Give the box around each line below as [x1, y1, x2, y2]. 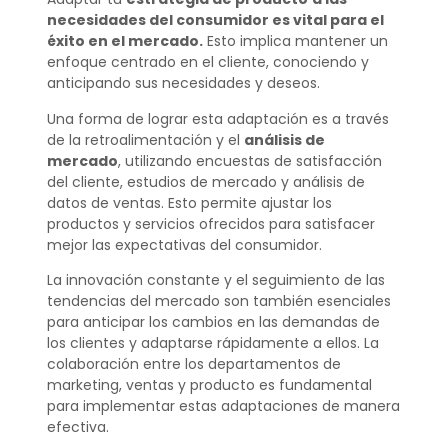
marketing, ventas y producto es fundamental [46, 375, 372, 396]
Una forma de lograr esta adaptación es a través [46, 108, 389, 129]
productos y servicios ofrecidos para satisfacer [46, 213, 375, 234]
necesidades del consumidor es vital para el [46, 10, 384, 31]
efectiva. [46, 417, 109, 438]
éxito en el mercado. [46, 31, 203, 52]
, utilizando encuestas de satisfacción [117, 150, 382, 171]
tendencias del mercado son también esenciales [46, 291, 391, 312]
